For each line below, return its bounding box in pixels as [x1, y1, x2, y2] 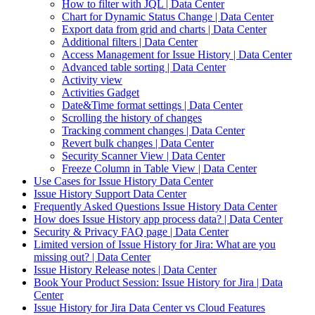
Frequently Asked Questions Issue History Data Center [34, 200, 277, 212]
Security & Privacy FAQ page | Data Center [34, 226, 229, 238]
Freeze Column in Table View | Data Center [62, 162, 257, 174]
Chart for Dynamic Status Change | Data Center [62, 11, 274, 22]
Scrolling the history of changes [62, 112, 202, 124]
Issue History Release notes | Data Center [34, 264, 217, 276]
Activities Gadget [62, 86, 139, 98]
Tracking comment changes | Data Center [62, 124, 245, 136]
